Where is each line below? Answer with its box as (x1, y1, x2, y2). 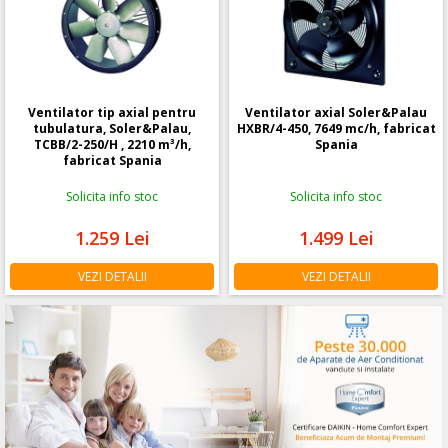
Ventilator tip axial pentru (28, 103, 196, 121)
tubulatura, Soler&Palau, (33, 119, 191, 137)
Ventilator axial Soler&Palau (245, 103, 427, 121)
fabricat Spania (62, 151, 162, 169)
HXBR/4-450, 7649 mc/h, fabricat (236, 119, 436, 137)
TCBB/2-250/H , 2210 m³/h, (33, 135, 191, 153)
